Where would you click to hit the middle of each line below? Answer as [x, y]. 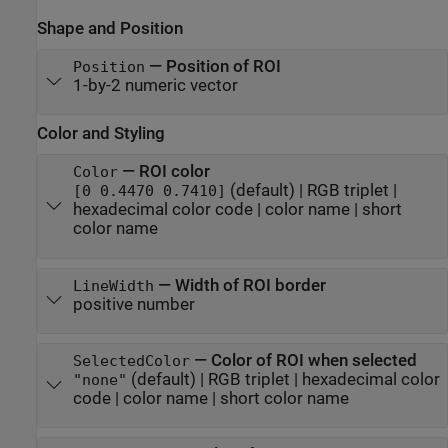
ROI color [174, 172]
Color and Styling [101, 133]
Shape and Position [110, 28]
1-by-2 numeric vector [155, 85]
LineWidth [113, 285]
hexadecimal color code [162, 210]
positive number [133, 304]
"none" [99, 379]
